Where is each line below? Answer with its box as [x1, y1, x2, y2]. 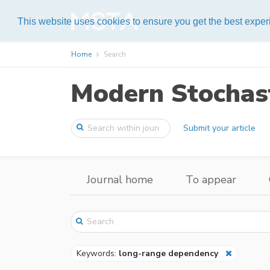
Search [104, 49, 126, 60]
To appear [186, 172, 236, 187]
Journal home [87, 172, 153, 187]
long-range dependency [119, 247, 218, 259]
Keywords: [77, 247, 119, 259]
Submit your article [183, 122, 256, 134]
